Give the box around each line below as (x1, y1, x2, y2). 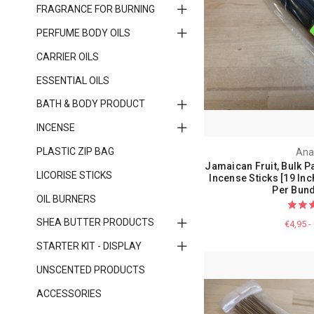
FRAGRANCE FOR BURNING (36, 4, 155, 15)
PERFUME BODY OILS (36, 27, 130, 39)
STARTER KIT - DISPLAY (36, 240, 142, 252)
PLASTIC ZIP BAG (36, 145, 114, 157)
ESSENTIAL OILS (36, 74, 109, 86)
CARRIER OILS (36, 50, 99, 62)
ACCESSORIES (36, 287, 102, 299)
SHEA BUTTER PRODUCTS (36, 217, 154, 228)
